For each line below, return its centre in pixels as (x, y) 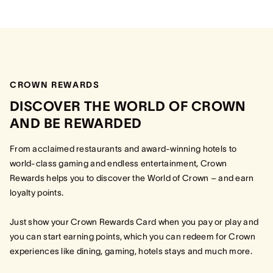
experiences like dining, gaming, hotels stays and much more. (131, 251)
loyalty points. (38, 193)
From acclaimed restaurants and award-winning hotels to (123, 149)
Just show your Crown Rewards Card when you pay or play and (134, 222)
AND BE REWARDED (76, 123)
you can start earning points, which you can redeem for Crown (133, 236)
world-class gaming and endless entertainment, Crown (119, 163)
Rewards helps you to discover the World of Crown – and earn (132, 178)
